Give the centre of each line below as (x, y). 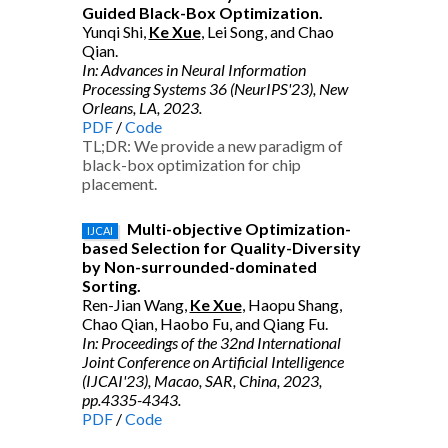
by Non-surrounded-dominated (199, 266)
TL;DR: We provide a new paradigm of (212, 145)
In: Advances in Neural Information (193, 69)
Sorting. (111, 285)
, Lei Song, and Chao (267, 31)
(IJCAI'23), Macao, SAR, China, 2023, (201, 380)
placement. (119, 183)
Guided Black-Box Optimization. (202, 12)
